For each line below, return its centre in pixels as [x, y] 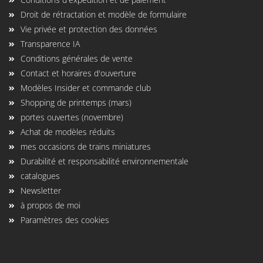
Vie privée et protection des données [89, 29]
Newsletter [41, 190]
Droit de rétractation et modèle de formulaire [104, 14]
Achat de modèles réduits [68, 132]
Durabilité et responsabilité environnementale [104, 161]
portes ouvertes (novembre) [72, 117]
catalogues [40, 176]
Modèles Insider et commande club [86, 88]
